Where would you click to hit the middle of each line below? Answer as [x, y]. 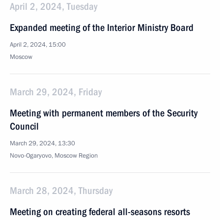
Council [24, 126]
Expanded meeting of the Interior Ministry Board [102, 27]
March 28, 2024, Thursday [61, 191]
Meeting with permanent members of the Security [104, 113]
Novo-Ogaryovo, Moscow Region [54, 156]
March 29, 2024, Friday [56, 92]
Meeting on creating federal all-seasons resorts [100, 212]
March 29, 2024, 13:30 [42, 143]
